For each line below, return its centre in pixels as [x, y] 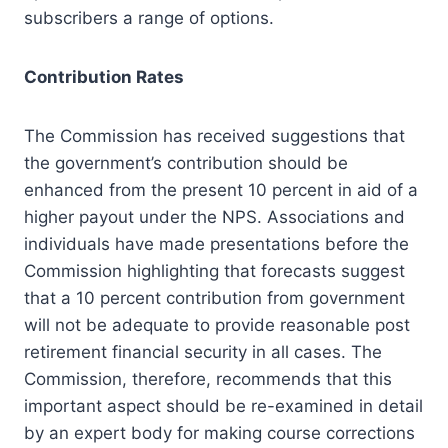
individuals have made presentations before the [216, 243]
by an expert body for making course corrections [219, 432]
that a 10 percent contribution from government [214, 297]
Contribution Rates [104, 76]
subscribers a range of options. [149, 17]
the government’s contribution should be [186, 162]
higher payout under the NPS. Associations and [214, 216]
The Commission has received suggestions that [214, 135]
